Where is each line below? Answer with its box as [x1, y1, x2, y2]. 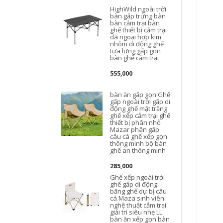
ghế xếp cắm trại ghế [110, 111, 171, 120]
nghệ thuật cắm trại [110, 201, 167, 210]
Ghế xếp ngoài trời [110, 173, 165, 182]
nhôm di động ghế [110, 39, 164, 48]
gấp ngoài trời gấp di [110, 97, 171, 106]
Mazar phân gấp [110, 125, 160, 134]
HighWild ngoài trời [110, 4, 167, 13]
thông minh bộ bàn [110, 139, 167, 148]
